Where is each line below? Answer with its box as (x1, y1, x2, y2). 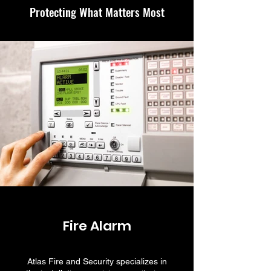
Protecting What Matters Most (29, 3, 165, 20)
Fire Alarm (62, 217, 131, 235)
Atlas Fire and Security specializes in (27, 256, 167, 266)
